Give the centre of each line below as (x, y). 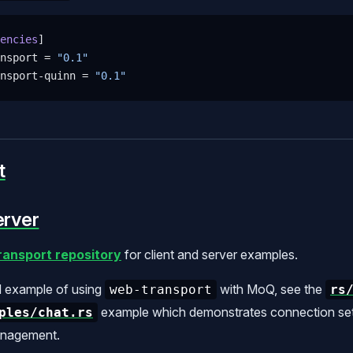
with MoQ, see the (271, 289)
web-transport (161, 289)
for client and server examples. (210, 254)
